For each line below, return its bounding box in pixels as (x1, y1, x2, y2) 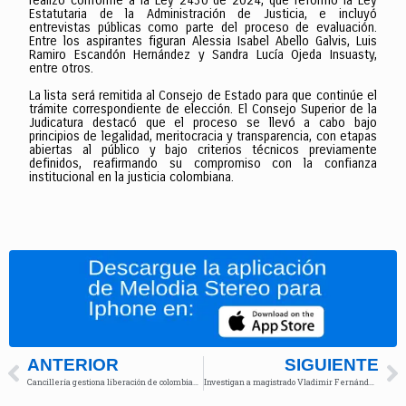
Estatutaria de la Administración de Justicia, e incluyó (29, 5, 377, 22)
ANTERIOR (27, 354, 119, 374)
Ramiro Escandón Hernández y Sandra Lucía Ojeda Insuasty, (29, 46, 377, 63)
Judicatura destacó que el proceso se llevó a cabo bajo (29, 114, 377, 130)
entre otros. (29, 60, 93, 76)
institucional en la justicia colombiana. (29, 169, 234, 185)
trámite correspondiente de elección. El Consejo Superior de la (29, 101, 377, 117)
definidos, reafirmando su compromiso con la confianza (29, 155, 377, 171)
